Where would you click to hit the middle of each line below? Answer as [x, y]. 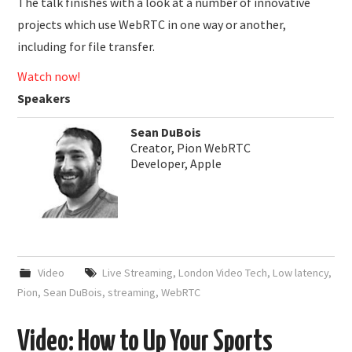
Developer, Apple [176, 163]
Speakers [44, 98]
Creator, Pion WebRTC [191, 147]
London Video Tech [222, 272]
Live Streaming [137, 272]
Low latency [300, 272]
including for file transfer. [86, 46]
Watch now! [49, 76]
